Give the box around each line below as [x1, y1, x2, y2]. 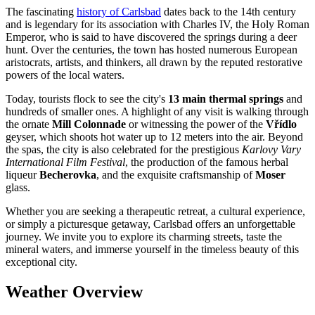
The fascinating [6, 6, 77, 18]
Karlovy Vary [242, 143, 301, 156]
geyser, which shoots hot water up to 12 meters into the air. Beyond [6, 131, 303, 143]
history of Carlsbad [77, 6, 161, 18]
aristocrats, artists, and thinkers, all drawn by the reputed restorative [6, 56, 302, 69]
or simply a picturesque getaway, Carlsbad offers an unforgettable [6, 218, 295, 231]
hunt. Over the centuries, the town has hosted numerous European [6, 44, 297, 56]
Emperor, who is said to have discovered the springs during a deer [6, 31, 297, 44]
